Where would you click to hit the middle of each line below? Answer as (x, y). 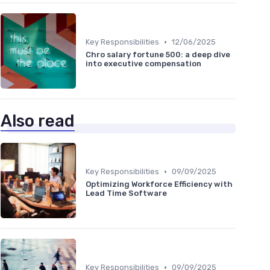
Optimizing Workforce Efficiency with (159, 184)
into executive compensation (143, 64)
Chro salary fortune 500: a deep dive (158, 55)
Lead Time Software (126, 193)
